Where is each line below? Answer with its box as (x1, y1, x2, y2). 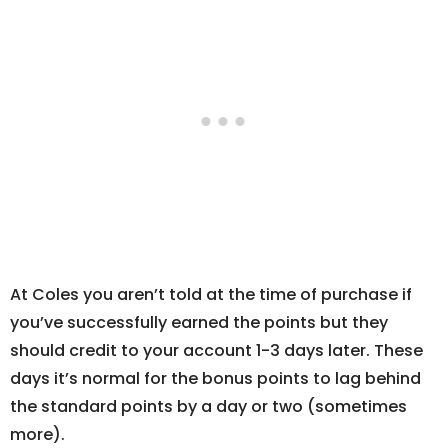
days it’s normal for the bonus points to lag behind (10, 367, 421, 391)
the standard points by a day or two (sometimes (10, 395, 407, 419)
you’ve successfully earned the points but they (10, 311, 388, 335)
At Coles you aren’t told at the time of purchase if (10, 283, 412, 307)
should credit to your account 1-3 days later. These (10, 339, 423, 363)
